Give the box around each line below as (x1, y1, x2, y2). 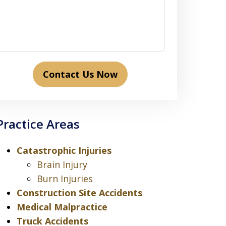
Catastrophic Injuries (16, 144, 111, 156)
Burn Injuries (36, 173, 93, 185)
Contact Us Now (43, 68, 118, 80)
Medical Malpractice (16, 201, 107, 213)
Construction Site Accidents (16, 187, 142, 199)
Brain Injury (36, 158, 87, 171)
